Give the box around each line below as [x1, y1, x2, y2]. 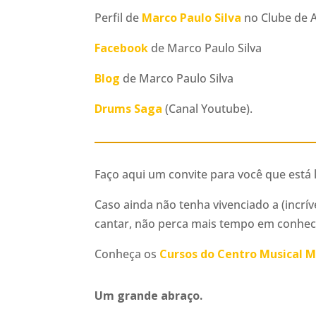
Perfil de [95, 9, 142, 25]
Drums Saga [95, 100, 163, 116]
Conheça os [95, 246, 160, 262]
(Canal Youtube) [162, 100, 250, 116]
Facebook [95, 39, 149, 56]
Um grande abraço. [95, 288, 203, 304]
